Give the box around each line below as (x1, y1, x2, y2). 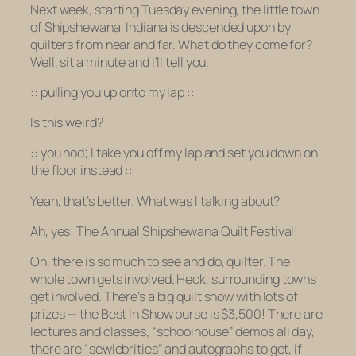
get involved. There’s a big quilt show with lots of (30, 288, 298, 306)
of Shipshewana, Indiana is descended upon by (30, 17, 291, 36)
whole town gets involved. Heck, (30, 270, 211, 288)
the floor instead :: (30, 161, 133, 180)
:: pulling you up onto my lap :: (30, 83, 195, 101)
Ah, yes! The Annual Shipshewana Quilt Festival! (30, 222, 299, 240)
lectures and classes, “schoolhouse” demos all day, (30, 323, 315, 341)
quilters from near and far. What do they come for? (30, 35, 312, 53)
